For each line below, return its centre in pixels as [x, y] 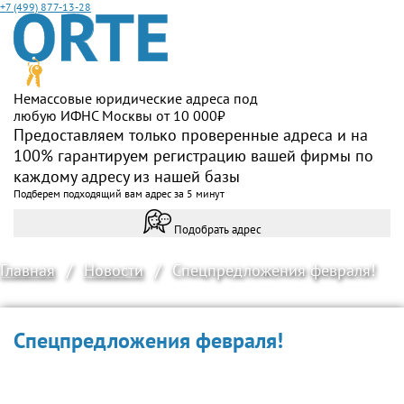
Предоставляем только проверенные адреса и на [191, 135]
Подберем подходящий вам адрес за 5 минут [119, 193]
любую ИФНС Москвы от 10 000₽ [119, 115]
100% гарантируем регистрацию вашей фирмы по [193, 156]
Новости [114, 270]
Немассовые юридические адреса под [136, 98]
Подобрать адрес [217, 229]
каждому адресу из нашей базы [127, 176]
